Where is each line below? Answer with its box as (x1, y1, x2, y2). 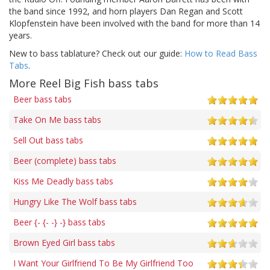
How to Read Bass (184, 47, 257, 59)
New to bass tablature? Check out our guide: (9, 47, 184, 59)
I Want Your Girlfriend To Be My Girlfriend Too (13, 257, 193, 269)
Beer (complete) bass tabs (13, 154, 116, 166)
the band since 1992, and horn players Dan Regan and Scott (9, 5, 243, 17)
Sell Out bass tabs (13, 134, 83, 146)
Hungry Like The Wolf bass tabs (13, 195, 137, 207)
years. (9, 29, 32, 41)
